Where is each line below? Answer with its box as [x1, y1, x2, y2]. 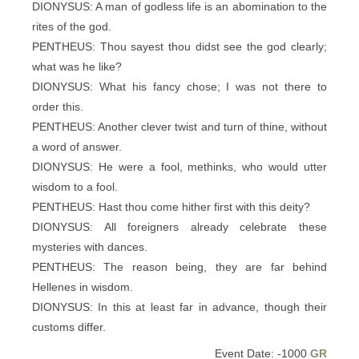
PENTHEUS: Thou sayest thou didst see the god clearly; [32, 40, 327, 53]
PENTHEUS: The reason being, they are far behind [32, 260, 327, 273]
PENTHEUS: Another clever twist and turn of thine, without [32, 120, 327, 133]
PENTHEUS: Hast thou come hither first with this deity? [32, 200, 310, 213]
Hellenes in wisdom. [32, 280, 133, 293]
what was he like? [32, 60, 122, 73]
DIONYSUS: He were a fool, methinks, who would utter [32, 160, 327, 173]
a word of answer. [32, 140, 122, 153]
